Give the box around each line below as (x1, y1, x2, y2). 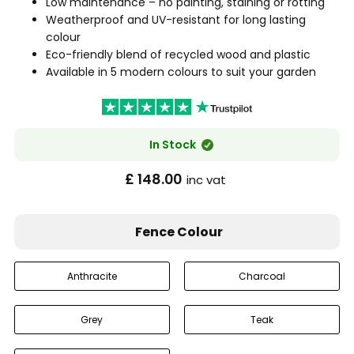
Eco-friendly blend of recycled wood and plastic (45, 47, 311, 63)
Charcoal (239, 269, 286, 284)
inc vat (186, 171, 226, 188)
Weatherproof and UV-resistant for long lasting (45, 12, 306, 28)
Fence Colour (135, 223, 223, 242)
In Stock (149, 137, 196, 153)
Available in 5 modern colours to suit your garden (45, 64, 316, 81)
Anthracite (66, 269, 117, 284)
